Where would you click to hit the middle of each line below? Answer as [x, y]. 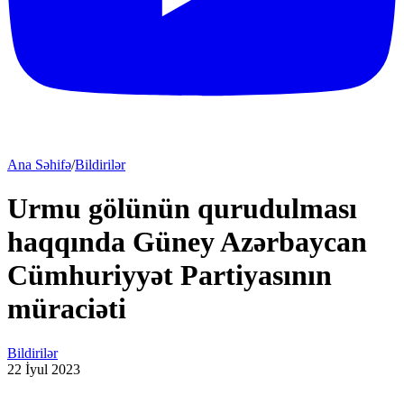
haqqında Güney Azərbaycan [187, 242]
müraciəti [67, 309]
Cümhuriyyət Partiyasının [170, 275]
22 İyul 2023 [44, 369]
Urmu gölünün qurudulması [182, 209]
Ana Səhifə [39, 165]
